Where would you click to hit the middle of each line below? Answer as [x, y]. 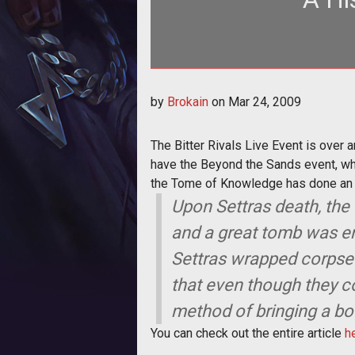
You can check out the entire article [248, 333]
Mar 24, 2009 [265, 101]
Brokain [188, 101]
